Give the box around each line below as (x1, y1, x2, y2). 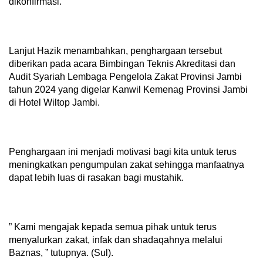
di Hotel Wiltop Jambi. (9, 97, 100, 108)
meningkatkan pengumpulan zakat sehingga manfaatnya (9, 160, 244, 170)
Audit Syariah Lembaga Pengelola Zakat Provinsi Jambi (9, 72, 242, 82)
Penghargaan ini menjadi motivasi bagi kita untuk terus (9, 147, 237, 157)
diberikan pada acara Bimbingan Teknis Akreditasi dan (9, 59, 235, 69)
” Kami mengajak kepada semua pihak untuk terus (9, 222, 217, 232)
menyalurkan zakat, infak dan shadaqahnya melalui (9, 235, 222, 245)
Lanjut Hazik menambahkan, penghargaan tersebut (9, 46, 222, 56)
